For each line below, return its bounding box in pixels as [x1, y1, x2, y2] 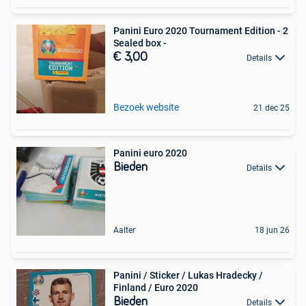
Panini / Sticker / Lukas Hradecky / [113, 269, 263, 281]
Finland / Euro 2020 [113, 281, 198, 293]
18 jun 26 [255, 225, 290, 235]
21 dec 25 [253, 102, 290, 113]
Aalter [113, 225, 135, 235]
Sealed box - [113, 37, 167, 48]
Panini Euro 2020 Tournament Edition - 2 [113, 25, 288, 36]
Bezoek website [113, 101, 179, 113]
